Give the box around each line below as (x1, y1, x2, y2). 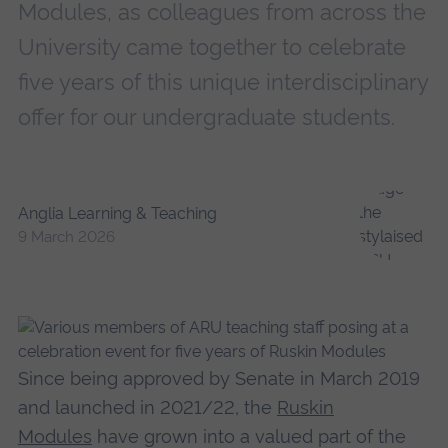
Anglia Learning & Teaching (17, 204, 217, 224)
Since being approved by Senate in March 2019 (17, 367, 420, 389)
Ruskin (276, 396, 334, 418)
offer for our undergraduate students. (17, 104, 395, 131)
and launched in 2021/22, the (17, 396, 277, 418)
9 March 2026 (17, 228, 115, 247)
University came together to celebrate (17, 34, 406, 61)
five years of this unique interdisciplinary (17, 69, 428, 96)
